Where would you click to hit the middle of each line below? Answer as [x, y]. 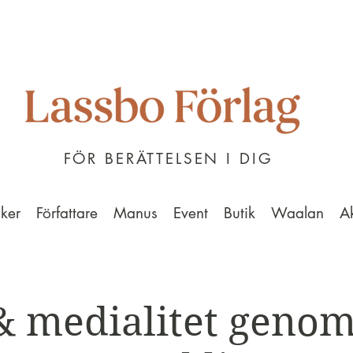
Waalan [297, 213]
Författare [67, 213]
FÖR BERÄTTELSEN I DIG [168, 159]
